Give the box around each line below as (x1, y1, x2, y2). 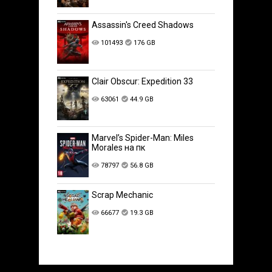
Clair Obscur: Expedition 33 (92, 76, 194, 87)
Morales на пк (92, 143, 146, 153)
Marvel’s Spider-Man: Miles (92, 133, 194, 143)
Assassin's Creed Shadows (92, 19, 194, 30)
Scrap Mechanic (92, 190, 154, 200)
